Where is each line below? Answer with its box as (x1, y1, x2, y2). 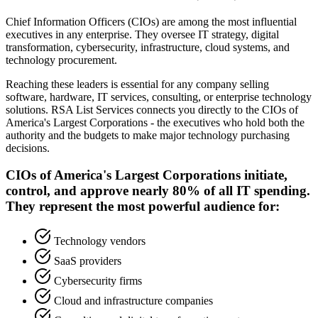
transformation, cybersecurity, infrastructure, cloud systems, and (6, 40, 290, 53)
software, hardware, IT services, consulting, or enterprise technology (6, 90, 312, 103)
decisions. (6, 141, 50, 154)
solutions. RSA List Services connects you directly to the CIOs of (6, 103, 298, 116)
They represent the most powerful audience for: (6, 199, 280, 214)
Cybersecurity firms (54, 275, 142, 287)
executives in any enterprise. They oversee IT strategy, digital (6, 28, 279, 40)
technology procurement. (6, 53, 117, 66)
